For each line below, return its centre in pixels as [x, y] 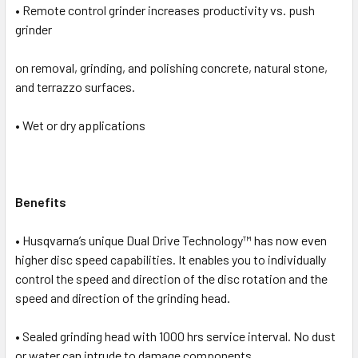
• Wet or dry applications [80, 125]
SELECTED [51, 21]
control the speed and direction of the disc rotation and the [171, 278]
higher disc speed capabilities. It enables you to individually [171, 259]
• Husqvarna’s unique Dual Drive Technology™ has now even [171, 240]
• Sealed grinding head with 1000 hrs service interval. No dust [175, 336]
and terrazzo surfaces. [75, 86]
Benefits [41, 201]
